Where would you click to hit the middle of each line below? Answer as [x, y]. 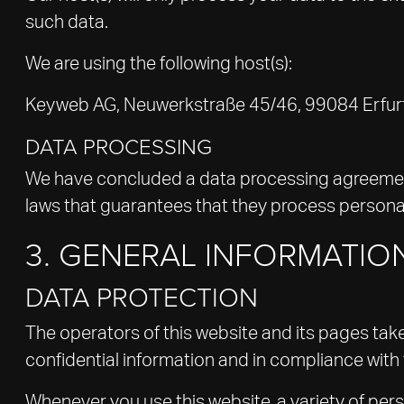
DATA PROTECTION [142, 296]
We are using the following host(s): [159, 64]
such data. [67, 23]
